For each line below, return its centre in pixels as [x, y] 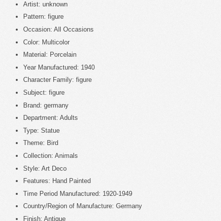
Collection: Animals [51, 155]
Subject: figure [44, 92]
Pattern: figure [43, 17]
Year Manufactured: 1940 [59, 67]
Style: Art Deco [45, 168]
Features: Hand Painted [57, 181]
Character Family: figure [57, 80]
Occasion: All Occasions [58, 30]
